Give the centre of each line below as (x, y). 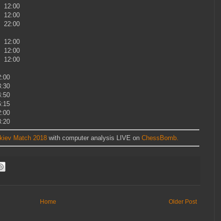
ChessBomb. (160, 138)
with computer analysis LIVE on (94, 138)
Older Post (183, 202)
